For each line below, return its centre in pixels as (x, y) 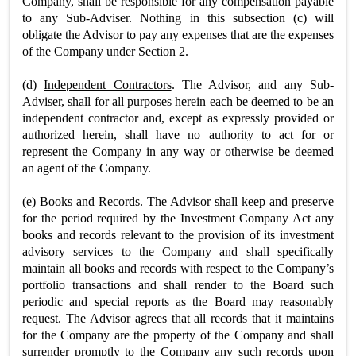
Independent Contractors (108, 85)
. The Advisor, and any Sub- (253, 85)
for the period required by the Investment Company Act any (178, 218)
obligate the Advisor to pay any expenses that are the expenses (178, 35)
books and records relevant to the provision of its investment (178, 235)
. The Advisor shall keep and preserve (237, 201)
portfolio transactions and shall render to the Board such (178, 285)
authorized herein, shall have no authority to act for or (178, 135)
